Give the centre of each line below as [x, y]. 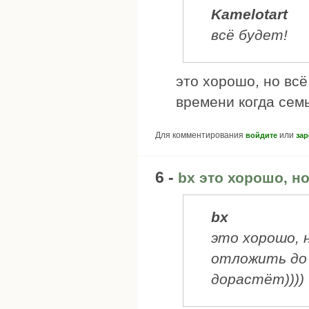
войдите [261, 135]
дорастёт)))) [258, 279]
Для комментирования [200, 135]
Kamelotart [249, 14]
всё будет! [249, 35]
